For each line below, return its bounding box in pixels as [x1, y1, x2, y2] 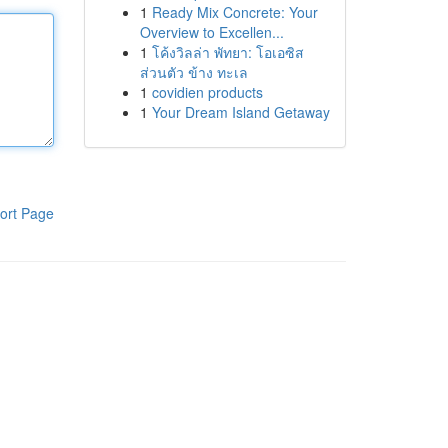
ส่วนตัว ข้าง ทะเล [139, 62, 248, 82]
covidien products [151, 82, 263, 102]
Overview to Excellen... [139, 22, 284, 42]
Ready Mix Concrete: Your [151, 2, 318, 22]
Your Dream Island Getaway [151, 102, 330, 122]
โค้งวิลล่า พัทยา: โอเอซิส [151, 42, 304, 62]
